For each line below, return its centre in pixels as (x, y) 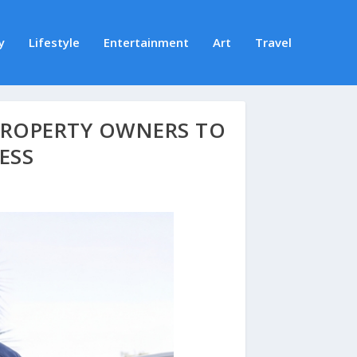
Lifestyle (54, 42)
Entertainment (146, 42)
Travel (273, 42)
